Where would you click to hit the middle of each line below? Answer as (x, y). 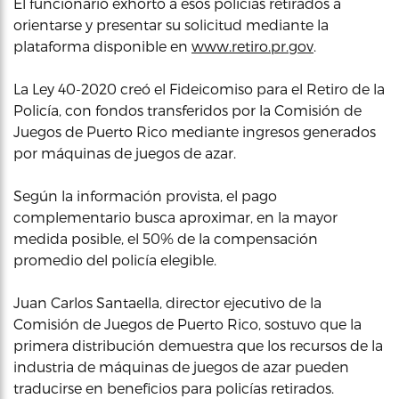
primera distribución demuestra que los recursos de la (198, 345)
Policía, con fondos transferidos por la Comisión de (187, 110)
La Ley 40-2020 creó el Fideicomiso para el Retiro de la (199, 88)
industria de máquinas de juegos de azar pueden (181, 366)
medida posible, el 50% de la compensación (166, 238)
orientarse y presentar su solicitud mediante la (171, 24)
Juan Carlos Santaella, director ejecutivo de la (167, 302)
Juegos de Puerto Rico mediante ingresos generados (195, 131)
